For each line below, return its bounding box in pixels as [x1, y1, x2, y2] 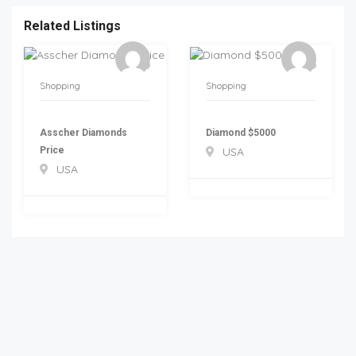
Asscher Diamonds [40, 126, 127, 138]
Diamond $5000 [206, 126, 276, 138]
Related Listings [24, 18, 121, 34]
